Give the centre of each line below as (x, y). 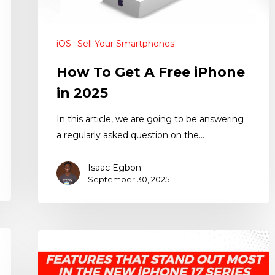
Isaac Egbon (114, 168)
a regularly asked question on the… (130, 135)
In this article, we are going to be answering (150, 119)
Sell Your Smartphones (126, 44)
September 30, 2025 (129, 180)
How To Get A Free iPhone (151, 72)
